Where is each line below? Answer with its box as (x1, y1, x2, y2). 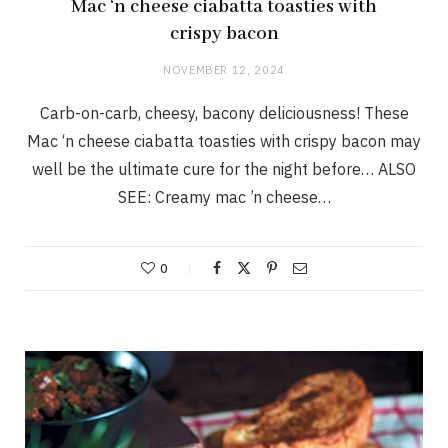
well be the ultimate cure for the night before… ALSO (32, 158, 416, 179)
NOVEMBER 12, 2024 (162, 62, 286, 77)
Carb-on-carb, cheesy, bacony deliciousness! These (39, 102, 409, 123)
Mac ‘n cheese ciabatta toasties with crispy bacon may (27, 130, 421, 151)
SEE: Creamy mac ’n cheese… (117, 186, 331, 207)
